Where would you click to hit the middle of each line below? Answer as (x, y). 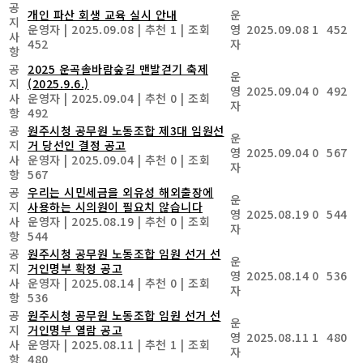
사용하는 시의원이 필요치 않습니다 (115, 206)
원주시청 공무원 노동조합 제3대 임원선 (126, 130)
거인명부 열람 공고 (75, 329)
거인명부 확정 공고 (75, 268)
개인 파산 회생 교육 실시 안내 (102, 14)
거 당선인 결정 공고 (77, 145)
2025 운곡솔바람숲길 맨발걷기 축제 (118, 68)
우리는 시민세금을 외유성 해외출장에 (121, 192)
